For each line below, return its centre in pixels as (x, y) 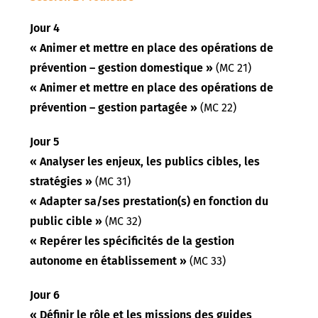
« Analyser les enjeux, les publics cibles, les (145, 162)
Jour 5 (45, 142)
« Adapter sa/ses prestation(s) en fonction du (149, 202)
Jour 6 (45, 295)
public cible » (66, 221)
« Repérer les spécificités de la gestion (132, 241)
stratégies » (61, 182)
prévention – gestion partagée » (114, 108)
